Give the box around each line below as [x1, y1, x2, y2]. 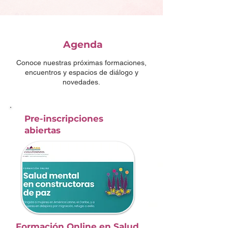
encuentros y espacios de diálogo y [24, 68, 138, 76]
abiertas [24, 125, 61, 135]
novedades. [63, 78, 100, 86]
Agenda [60, 39, 103, 50]
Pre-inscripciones [24, 113, 103, 124]
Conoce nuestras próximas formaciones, [16, 59, 147, 67]
